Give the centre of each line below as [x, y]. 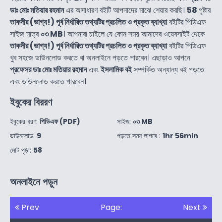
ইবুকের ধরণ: [25, 121]
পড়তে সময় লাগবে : [140, 136]
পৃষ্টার [205, 10]
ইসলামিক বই [116, 69]
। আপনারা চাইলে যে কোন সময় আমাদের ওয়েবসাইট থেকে [134, 34]
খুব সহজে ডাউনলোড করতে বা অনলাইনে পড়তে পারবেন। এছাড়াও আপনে [100, 57]
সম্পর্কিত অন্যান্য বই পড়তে [168, 69]
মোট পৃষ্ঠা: [22, 150]
